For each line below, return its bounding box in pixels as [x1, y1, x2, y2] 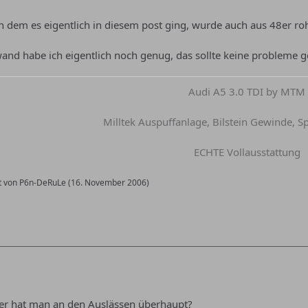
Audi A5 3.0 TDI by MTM [188, 85, 305, 98]
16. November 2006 [71, 177, 146, 188]
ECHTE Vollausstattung [193, 145, 300, 159]
